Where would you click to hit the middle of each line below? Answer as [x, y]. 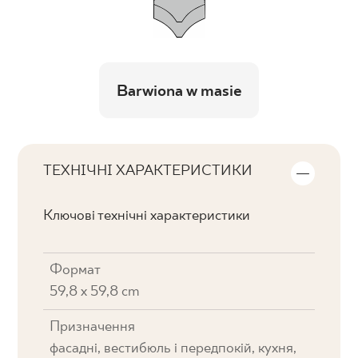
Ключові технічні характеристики [147, 216]
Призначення [93, 327]
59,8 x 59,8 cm [95, 292]
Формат [76, 270]
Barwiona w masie [179, 91]
